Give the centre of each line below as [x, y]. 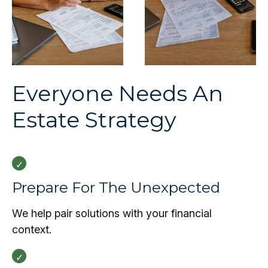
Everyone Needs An [118, 93]
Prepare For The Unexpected [116, 187]
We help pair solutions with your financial [112, 213]
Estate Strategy [94, 120]
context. [32, 229]
